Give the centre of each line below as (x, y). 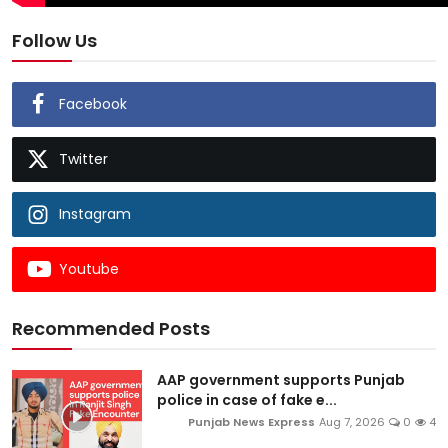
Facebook (93, 104)
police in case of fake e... (247, 400)
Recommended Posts (111, 329)
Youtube (89, 269)
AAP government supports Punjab (281, 380)
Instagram (95, 214)
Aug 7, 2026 (352, 422)
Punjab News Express (251, 422)
